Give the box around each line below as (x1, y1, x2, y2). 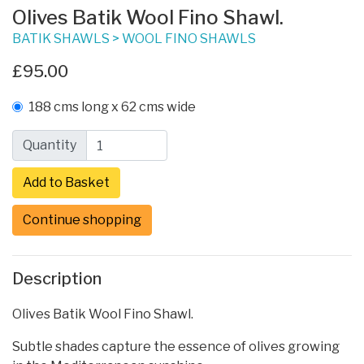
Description (12, 269, 102, 289)
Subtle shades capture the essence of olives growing (12, 339, 340, 355)
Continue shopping (23, 212, 141, 228)
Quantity (23, 137, 76, 154)
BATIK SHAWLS (12, 31, 110, 47)
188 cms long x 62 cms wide (28, 99, 196, 115)
